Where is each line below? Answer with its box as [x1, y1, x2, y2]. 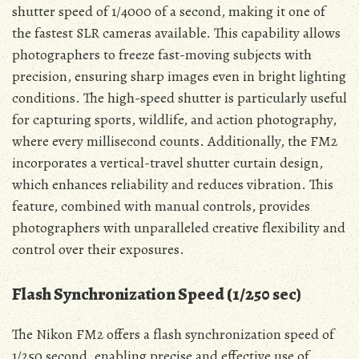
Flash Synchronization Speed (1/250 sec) [12, 282, 301, 305]
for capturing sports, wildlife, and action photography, [12, 109, 337, 129]
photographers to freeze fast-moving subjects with [12, 44, 312, 64]
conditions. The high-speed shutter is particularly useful [12, 87, 347, 107]
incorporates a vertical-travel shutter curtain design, [12, 152, 323, 172]
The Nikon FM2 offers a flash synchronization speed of [12, 324, 334, 344]
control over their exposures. [12, 239, 184, 259]
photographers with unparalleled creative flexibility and [12, 217, 345, 237]
